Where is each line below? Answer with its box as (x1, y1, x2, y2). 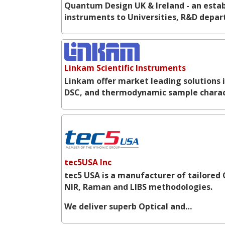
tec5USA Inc (64, 156, 111, 168)
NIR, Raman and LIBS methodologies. (64, 181, 212, 192)
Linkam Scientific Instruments (64, 62, 186, 73)
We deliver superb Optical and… (64, 200, 192, 212)
